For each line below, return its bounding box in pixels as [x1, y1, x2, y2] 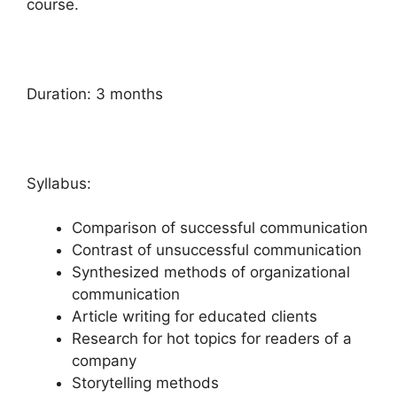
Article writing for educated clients [72, 307, 317, 326]
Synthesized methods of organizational [72, 263, 350, 282]
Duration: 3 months [27, 84, 163, 103]
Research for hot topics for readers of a [72, 330, 352, 348]
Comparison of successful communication [72, 219, 368, 237]
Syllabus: [27, 174, 91, 192]
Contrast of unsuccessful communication [72, 241, 362, 260]
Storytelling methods [72, 374, 219, 393]
